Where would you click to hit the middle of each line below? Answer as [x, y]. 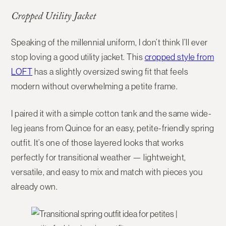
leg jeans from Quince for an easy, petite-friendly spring [113, 128]
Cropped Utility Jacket [54, 18]
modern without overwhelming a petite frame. [95, 87]
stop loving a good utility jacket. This [78, 57]
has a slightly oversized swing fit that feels [110, 72]
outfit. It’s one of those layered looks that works [98, 143]
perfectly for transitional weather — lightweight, [99, 158]
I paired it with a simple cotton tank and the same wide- [111, 114]
